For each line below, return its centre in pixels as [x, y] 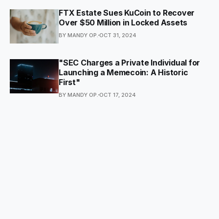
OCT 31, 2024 [118, 35]
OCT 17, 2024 [118, 95]
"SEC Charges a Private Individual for [130, 62]
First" [69, 82]
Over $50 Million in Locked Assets [123, 22]
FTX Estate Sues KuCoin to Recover [127, 12]
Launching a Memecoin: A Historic [123, 72]
